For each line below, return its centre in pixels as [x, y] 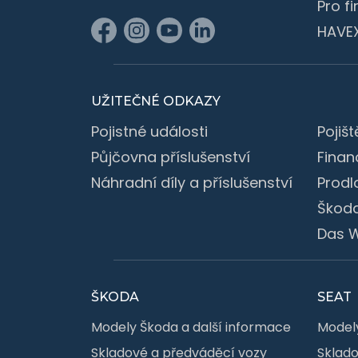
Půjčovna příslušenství [171, 157]
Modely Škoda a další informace [191, 327]
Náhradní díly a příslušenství [192, 182]
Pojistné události [149, 131]
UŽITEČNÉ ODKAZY [156, 101]
